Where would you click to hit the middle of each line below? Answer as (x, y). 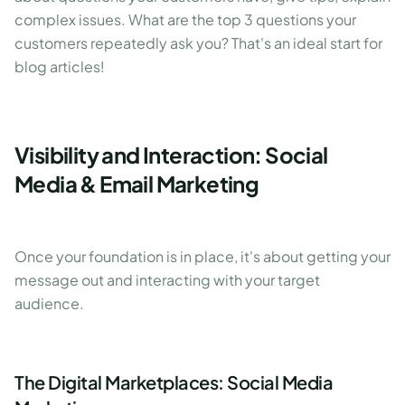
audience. (49, 303)
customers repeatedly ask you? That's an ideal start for (198, 43)
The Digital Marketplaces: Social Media (174, 382)
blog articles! (60, 66)
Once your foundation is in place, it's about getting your (202, 256)
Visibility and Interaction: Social (171, 155)
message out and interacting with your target (167, 280)
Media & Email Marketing (137, 184)
